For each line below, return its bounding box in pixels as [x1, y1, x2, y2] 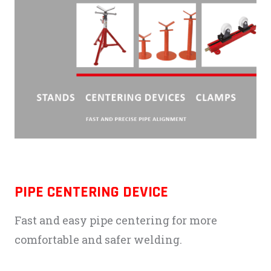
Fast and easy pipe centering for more [15, 213, 217, 228]
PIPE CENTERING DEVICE [15, 182, 168, 203]
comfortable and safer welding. [15, 232, 182, 247]
